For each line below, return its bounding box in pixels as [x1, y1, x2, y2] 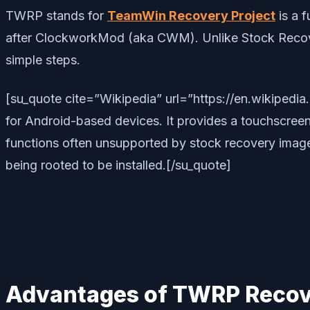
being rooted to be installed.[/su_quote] [6, 157, 231, 172]
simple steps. [6, 52, 80, 67]
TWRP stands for [6, 8, 107, 23]
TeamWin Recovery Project [107, 8, 275, 23]
